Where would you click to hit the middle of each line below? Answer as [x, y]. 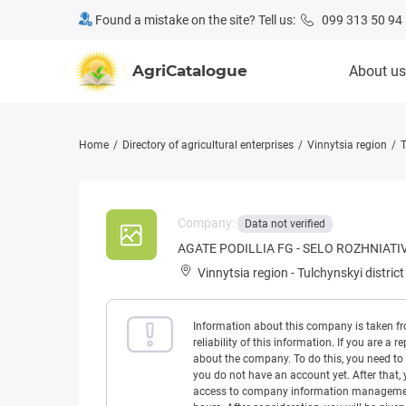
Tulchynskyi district [351, 273]
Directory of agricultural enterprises [208, 145]
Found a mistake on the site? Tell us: [197, 20]
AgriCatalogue [190, 71]
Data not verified [285, 224]
